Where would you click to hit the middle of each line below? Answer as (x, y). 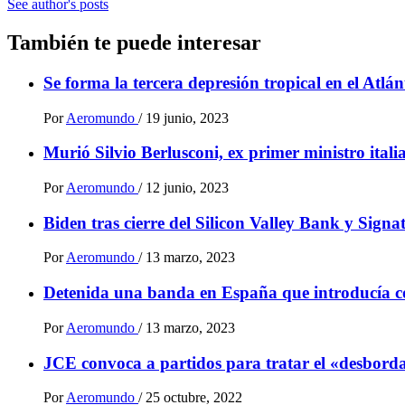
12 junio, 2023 (187, 188)
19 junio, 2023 (187, 118)
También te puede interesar (134, 42)
